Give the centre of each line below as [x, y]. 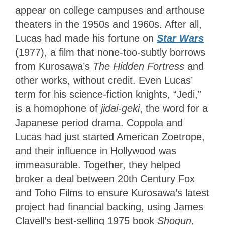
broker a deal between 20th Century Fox [105, 179]
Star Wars [180, 38]
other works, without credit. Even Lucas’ [104, 80]
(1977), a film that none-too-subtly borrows [110, 52]
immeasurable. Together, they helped [98, 164]
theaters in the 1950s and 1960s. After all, [108, 24]
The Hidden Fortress [140, 66]
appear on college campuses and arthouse [110, 10]
